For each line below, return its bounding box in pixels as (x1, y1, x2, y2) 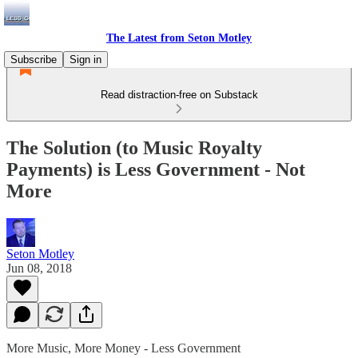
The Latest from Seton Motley (106, 32, 252, 44)
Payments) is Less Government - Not (6, 158, 305, 180)
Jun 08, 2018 (6, 261, 72, 275)
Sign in (70, 54, 101, 66)
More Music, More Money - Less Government (6, 340, 241, 355)
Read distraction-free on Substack (100, 89, 258, 101)
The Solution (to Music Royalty (6, 137, 262, 158)
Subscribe (10, 54, 57, 66)
